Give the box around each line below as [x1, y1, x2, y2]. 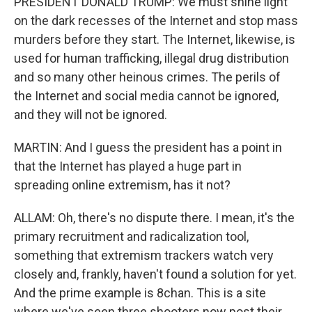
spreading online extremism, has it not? [14, 178, 231, 192]
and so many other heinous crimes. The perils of [14, 70, 281, 84]
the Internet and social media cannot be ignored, [14, 88, 279, 103]
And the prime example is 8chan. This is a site [14, 286, 266, 300]
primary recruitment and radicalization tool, [14, 229, 249, 244]
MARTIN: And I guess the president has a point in [14, 140, 282, 155]
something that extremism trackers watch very [14, 248, 274, 263]
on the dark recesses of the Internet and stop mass [14, 13, 298, 28]
